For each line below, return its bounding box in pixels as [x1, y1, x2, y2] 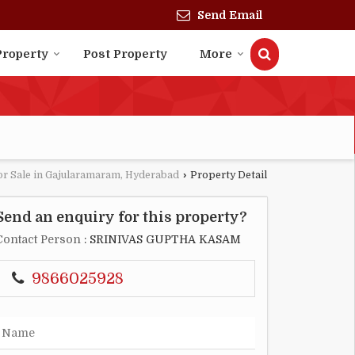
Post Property [83, 47, 167, 62]
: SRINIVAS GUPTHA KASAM [81, 233, 241, 246]
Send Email [197, 9, 262, 22]
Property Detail [188, 170, 267, 181]
